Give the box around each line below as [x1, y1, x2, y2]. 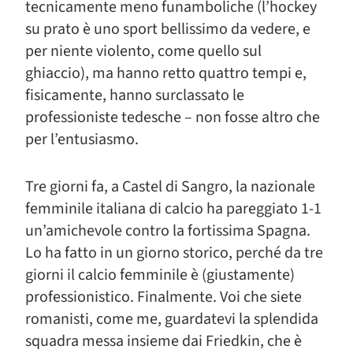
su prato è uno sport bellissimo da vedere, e [25, 18, 310, 40]
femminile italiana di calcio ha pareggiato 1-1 [25, 198, 321, 220]
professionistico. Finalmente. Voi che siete [25, 286, 302, 308]
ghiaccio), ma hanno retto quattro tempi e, [25, 62, 307, 84]
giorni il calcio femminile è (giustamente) [25, 264, 295, 286]
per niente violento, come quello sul [25, 40, 262, 62]
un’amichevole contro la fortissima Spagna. [25, 220, 310, 242]
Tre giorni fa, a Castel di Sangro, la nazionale [25, 176, 315, 198]
